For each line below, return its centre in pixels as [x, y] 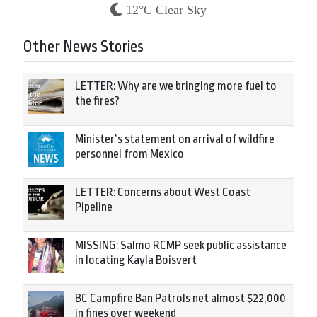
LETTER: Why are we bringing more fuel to [176, 86]
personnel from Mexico [129, 154]
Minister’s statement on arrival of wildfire [175, 139]
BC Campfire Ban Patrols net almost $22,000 [180, 299]
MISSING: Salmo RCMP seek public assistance [181, 246]
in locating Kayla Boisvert [136, 260]
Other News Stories [83, 47]
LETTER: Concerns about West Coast [163, 192]
